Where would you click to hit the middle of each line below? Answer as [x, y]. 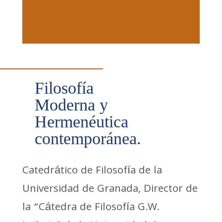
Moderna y [71, 105]
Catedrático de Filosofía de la [92, 171]
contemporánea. [88, 138]
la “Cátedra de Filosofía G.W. [91, 208]
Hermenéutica [82, 121]
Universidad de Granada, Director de [110, 189]
